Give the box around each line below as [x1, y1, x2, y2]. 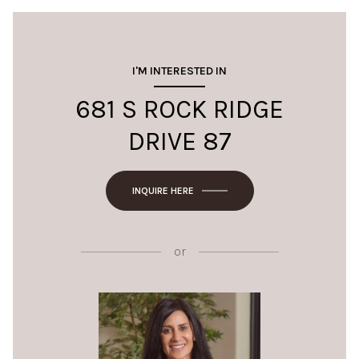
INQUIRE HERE [131, 185, 194, 196]
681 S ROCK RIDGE [75, 95, 284, 124]
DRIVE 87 [127, 127, 232, 156]
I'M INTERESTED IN [132, 64, 227, 78]
